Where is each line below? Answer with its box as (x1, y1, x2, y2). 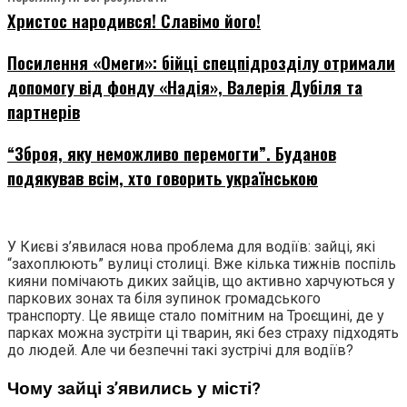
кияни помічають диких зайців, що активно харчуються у (7, 273, 395, 291)
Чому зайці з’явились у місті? (7, 376, 261, 402)
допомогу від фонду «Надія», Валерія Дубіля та (7, 74, 362, 100)
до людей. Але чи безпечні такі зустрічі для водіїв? (7, 342, 353, 360)
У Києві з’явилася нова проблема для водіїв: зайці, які (7, 238, 375, 256)
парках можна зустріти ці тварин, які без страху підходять (7, 324, 399, 342)
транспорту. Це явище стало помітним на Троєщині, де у (7, 307, 384, 325)
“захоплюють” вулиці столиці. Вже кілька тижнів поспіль (7, 255, 396, 273)
